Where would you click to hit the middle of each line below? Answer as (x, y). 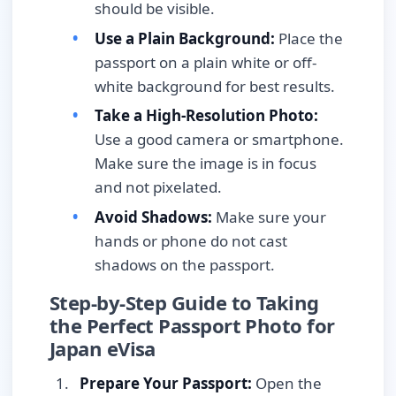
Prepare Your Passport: (166, 383)
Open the (287, 383)
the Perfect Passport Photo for (192, 326)
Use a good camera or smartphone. (219, 140)
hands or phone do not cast (191, 240)
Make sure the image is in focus (206, 164)
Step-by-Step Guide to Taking (184, 303)
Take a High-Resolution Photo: (206, 116)
